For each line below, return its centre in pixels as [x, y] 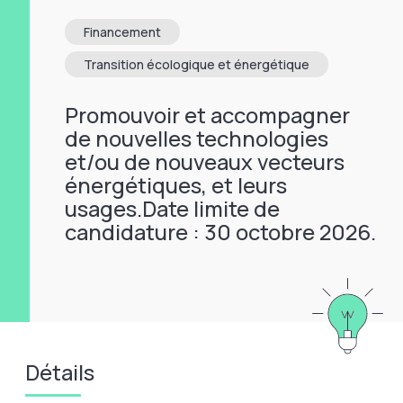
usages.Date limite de [173, 208]
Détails [60, 372]
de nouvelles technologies [197, 138]
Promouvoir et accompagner [208, 115]
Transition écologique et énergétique [197, 65]
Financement [123, 32]
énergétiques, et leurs [176, 185]
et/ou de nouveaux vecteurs [205, 161]
